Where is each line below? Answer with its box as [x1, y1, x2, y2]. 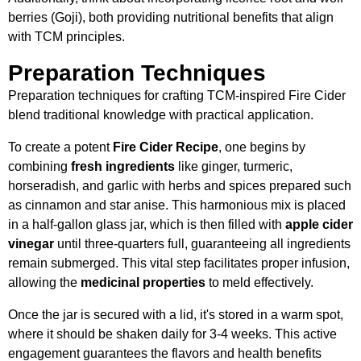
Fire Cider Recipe [113, 139, 218, 154]
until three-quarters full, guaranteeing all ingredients [54, 236, 351, 251]
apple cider [285, 217, 353, 231]
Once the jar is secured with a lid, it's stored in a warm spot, [8, 307, 343, 322]
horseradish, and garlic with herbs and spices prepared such [8, 178, 351, 193]
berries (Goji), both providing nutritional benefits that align [8, 10, 334, 24]
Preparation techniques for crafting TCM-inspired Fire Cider [8, 88, 346, 102]
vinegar [8, 236, 54, 251]
